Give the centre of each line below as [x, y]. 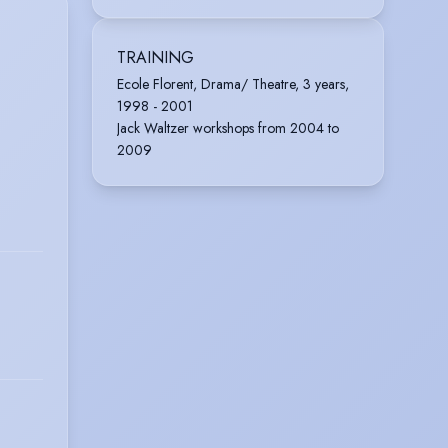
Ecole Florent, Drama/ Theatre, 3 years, [233, 83]
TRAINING [155, 57]
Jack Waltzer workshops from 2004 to [228, 127]
